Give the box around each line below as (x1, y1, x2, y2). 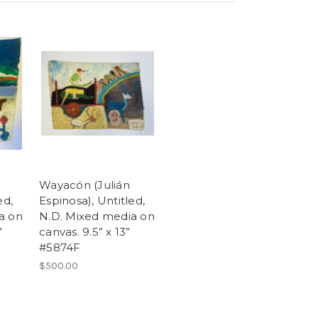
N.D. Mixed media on (39, 209, 155, 224)
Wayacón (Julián (39, 178, 130, 192)
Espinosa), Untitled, (39, 194, 145, 208)
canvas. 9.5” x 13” (39, 225, 131, 239)
